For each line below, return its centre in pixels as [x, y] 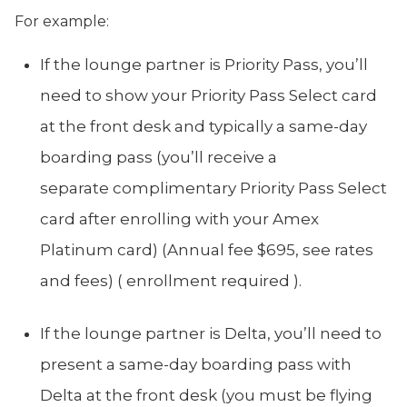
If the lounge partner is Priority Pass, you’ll [204, 64]
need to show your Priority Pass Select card [208, 95]
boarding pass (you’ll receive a [159, 157]
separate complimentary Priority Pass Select [213, 188]
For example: [62, 21]
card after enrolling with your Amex [179, 218]
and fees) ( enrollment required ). [171, 280]
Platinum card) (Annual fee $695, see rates [207, 249]
